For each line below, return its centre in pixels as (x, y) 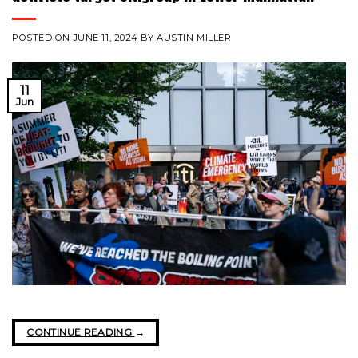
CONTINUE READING (81, 332)
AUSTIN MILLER (194, 38)
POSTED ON (43, 38)
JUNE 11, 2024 (105, 38)
